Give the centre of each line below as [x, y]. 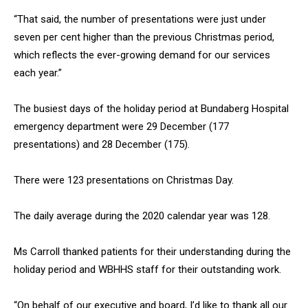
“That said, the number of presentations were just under [140, 20]
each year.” [38, 73]
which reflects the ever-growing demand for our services [142, 55]
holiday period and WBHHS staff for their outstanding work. [147, 270]
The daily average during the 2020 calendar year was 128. [142, 216]
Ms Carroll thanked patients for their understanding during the [152, 252]
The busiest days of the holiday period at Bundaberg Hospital [151, 109]
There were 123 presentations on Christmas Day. [124, 180]
